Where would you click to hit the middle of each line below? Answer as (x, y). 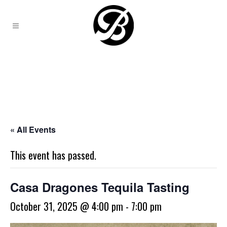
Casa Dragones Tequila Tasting (100, 187)
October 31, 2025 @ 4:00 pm (67, 206)
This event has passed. (53, 155)
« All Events (33, 129)
